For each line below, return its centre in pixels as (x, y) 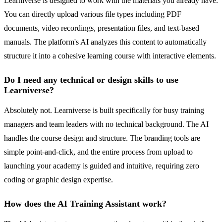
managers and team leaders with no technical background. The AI (106, 124)
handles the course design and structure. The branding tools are (102, 138)
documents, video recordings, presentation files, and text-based (102, 28)
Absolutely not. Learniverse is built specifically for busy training (104, 111)
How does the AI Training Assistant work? (85, 204)
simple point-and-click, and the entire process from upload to (98, 152)
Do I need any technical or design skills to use (91, 80)
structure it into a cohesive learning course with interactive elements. (110, 56)
